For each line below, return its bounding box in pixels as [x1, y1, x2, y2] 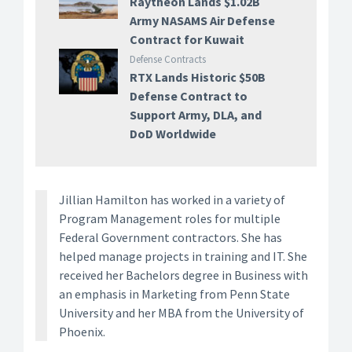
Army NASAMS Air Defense [129, 13, 275, 29]
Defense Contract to [129, 88, 247, 104]
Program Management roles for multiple [59, 211, 280, 227]
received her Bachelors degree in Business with [59, 267, 308, 284]
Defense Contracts [129, 53, 206, 67]
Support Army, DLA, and [129, 107, 262, 123]
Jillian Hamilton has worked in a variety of [59, 192, 285, 208]
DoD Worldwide [129, 126, 216, 142]
